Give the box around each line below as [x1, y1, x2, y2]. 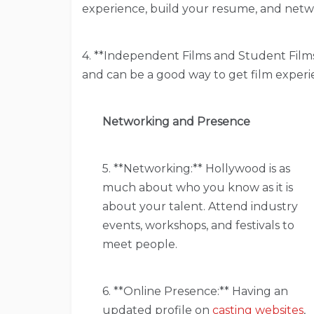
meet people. [102, 237, 177, 251]
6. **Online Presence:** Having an [102, 284, 288, 298]
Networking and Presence [102, 114, 250, 128]
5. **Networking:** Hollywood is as [102, 161, 290, 175]
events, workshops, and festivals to [102, 218, 294, 232]
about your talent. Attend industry [102, 199, 298, 213]
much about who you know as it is [102, 180, 293, 194]
